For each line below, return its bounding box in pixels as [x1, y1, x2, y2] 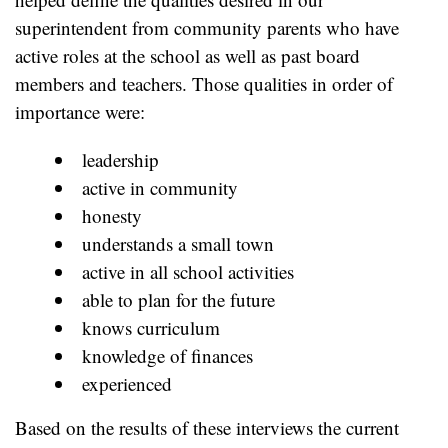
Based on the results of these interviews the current [15, 414, 399, 440]
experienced [82, 370, 172, 396]
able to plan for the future [82, 286, 275, 312]
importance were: [15, 99, 145, 125]
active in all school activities [82, 258, 294, 284]
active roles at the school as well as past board [15, 43, 360, 69]
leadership [82, 146, 159, 172]
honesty [82, 202, 142, 228]
